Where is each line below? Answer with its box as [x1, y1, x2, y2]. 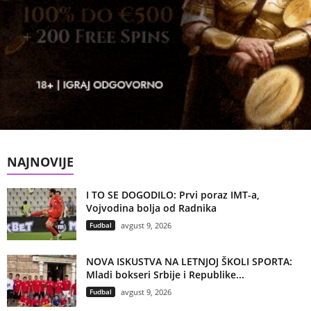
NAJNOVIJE [7, 153, 74, 171]
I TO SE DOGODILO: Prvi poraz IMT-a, [86, 188, 260, 202]
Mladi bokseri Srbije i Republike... [86, 268, 244, 282]
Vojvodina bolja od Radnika [86, 201, 217, 215]
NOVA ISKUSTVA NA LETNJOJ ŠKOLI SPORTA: [86, 255, 292, 269]
